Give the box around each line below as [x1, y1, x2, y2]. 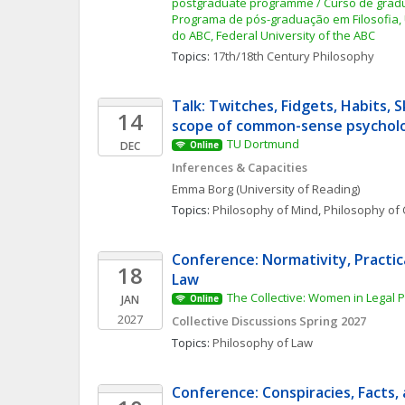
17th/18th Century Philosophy [212, 48, 374, 64]
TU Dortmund [226, 136, 299, 152]
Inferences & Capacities [172, 159, 307, 175]
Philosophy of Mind [212, 202, 318, 218]
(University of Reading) [236, 181, 360, 197]
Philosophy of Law [212, 334, 313, 351]
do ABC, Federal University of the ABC [172, 27, 375, 43]
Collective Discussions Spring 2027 [172, 313, 366, 329]
